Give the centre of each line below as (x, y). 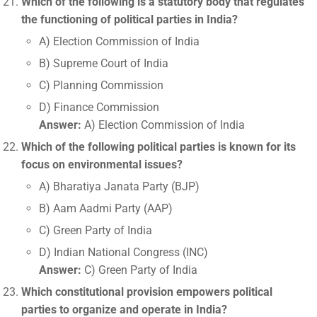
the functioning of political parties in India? (129, 19)
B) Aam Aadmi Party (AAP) (106, 208)
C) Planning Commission (101, 85)
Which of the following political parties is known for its (158, 147)
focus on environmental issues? (102, 165)
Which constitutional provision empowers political (147, 292)
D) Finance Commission (99, 107)
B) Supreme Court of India (104, 63)
